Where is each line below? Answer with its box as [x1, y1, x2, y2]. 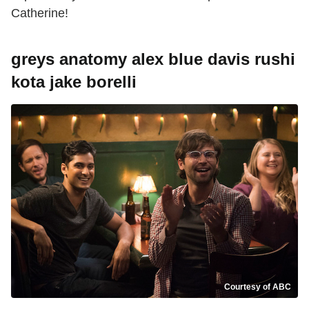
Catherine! [11, 6, 68, 20]
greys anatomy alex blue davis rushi [11, 49, 295, 68]
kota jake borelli [11, 72, 137, 91]
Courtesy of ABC [224, 282, 291, 292]
